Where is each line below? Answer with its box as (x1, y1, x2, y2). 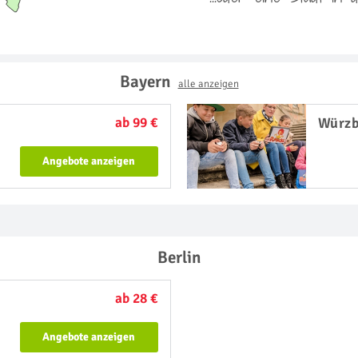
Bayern (119, 71, 178, 92)
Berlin (157, 247, 201, 268)
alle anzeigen (177, 78, 239, 90)
